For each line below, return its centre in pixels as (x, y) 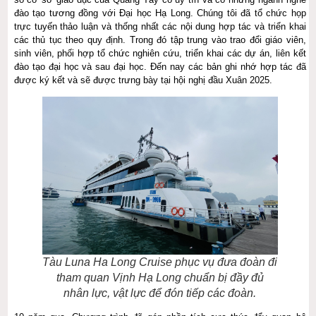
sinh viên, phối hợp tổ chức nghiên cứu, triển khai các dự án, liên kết (160, 53)
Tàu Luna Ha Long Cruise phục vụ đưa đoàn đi (160, 262)
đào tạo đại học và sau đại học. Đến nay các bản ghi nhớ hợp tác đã (160, 66)
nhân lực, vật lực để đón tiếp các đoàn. (160, 293)
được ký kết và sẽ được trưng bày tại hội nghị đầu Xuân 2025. (143, 80)
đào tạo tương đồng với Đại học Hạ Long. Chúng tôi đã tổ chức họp (160, 13)
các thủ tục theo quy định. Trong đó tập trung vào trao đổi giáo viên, (160, 39)
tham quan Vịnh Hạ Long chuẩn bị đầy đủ (160, 277)
